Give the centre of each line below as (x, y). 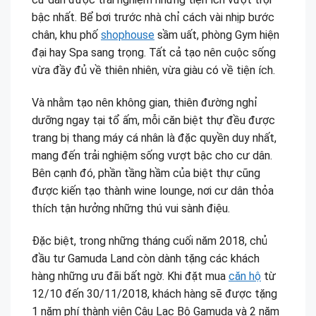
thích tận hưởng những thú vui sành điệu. (131, 209)
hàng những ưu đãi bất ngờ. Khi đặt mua (130, 276)
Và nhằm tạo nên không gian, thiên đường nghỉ (145, 103)
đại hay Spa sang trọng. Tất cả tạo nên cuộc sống (154, 53)
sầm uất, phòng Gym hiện (217, 35)
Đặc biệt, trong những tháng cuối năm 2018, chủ (150, 241)
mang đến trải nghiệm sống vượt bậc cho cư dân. (152, 156)
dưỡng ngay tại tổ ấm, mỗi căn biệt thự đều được (153, 121)
